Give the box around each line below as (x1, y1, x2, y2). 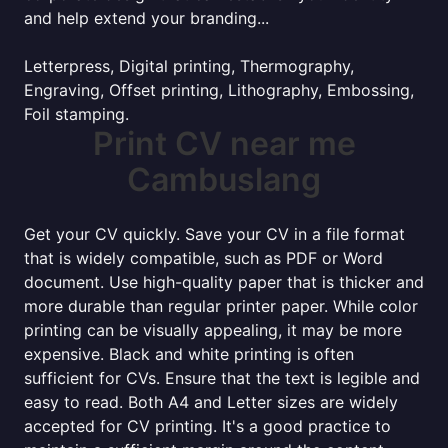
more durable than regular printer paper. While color (24, 296, 418, 316)
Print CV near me (92, 124, 356, 163)
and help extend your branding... (24, 8, 269, 28)
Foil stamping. (24, 104, 129, 124)
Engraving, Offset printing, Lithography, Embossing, (24, 80, 414, 100)
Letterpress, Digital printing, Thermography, (24, 56, 354, 76)
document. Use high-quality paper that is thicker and (24, 272, 424, 292)
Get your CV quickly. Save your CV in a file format (24, 224, 405, 244)
